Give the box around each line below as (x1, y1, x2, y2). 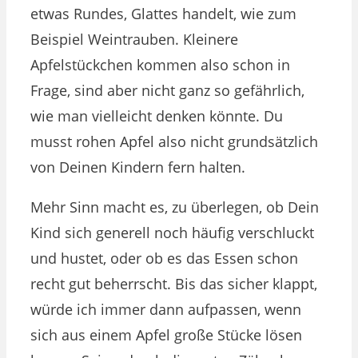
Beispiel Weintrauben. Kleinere (30, 29, 238, 49)
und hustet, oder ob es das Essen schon (30, 248, 298, 268)
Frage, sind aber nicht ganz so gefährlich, (30, 80, 304, 100)
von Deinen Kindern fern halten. (30, 157, 245, 177)
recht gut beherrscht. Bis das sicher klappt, (30, 273, 317, 293)
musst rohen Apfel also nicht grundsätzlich (30, 131, 318, 151)
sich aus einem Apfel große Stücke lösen (30, 324, 302, 344)
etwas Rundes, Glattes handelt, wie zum (30, 3, 296, 23)
